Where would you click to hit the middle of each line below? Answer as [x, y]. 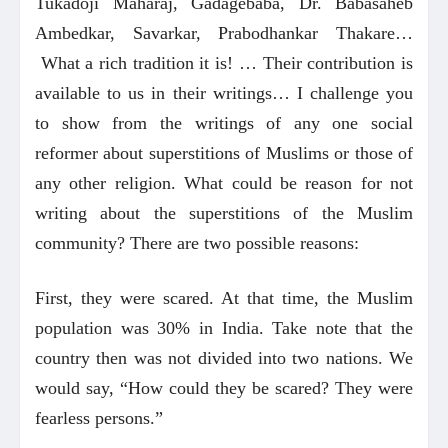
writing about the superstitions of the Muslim [224, 212]
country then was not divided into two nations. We [224, 357]
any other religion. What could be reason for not [224, 182]
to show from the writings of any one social [224, 122]
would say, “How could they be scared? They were [224, 387]
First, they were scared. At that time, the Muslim [224, 297]
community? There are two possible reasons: [197, 242]
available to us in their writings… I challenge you [224, 92]
